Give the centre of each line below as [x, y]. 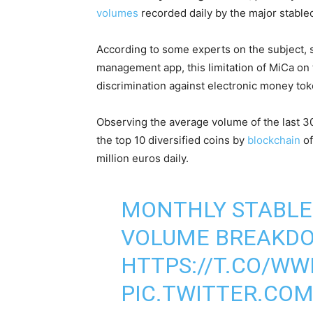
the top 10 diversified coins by [172, 140]
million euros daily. [143, 158]
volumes [117, 13]
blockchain [274, 140]
